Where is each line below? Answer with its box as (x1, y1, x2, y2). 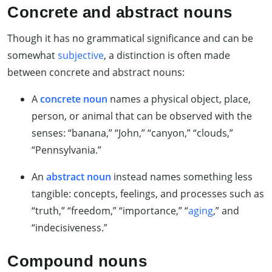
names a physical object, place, (107, 92, 251, 106)
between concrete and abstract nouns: (7, 66, 185, 80)
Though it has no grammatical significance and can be (7, 32, 253, 46)
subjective (58, 49, 104, 63)
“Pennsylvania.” (32, 143, 101, 157)
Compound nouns (7, 252, 147, 270)
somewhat (7, 49, 58, 63)
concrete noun (40, 92, 107, 106)
